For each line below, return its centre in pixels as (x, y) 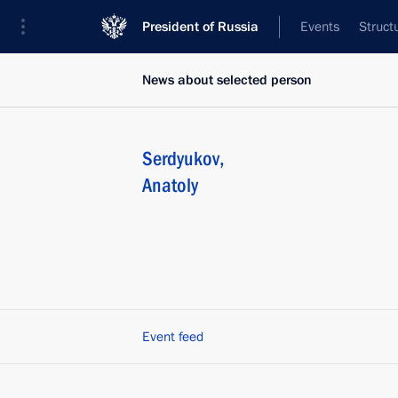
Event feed (173, 337)
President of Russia (200, 27)
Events (320, 27)
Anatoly (170, 185)
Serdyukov (181, 159)
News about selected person (227, 80)
